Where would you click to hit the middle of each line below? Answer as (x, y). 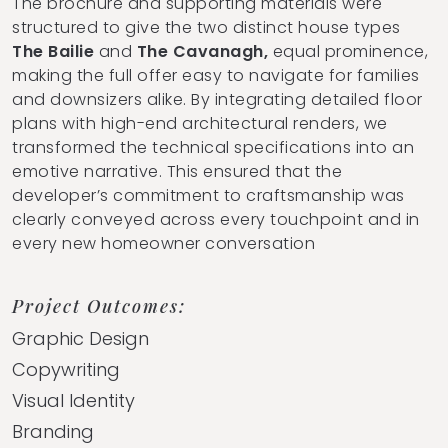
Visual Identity (73, 400)
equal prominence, (350, 51)
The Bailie (53, 51)
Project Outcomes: (99, 305)
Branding (53, 431)
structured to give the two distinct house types (206, 27)
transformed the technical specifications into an (213, 147)
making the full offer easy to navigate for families (216, 75)
